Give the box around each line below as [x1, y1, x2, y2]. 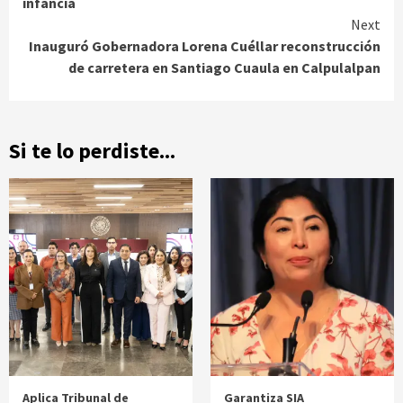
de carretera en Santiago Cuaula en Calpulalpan [68, 58, 381, 76]
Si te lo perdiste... [9, 136, 175, 165]
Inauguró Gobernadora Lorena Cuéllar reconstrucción [29, 36, 381, 55]
